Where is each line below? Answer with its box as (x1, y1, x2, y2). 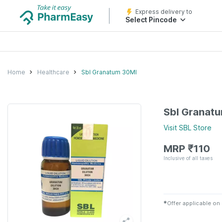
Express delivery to (135, 8, 192, 15)
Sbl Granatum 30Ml (81, 68, 137, 76)
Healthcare (37, 68, 69, 76)
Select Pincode (125, 15, 177, 24)
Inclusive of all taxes (164, 155, 213, 161)
